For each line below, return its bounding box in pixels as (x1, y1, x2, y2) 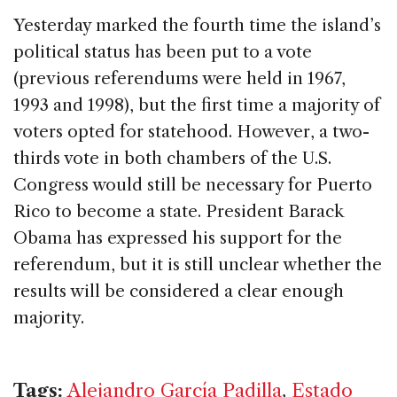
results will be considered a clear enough (13, 280, 344, 301)
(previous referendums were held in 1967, (13, 67, 346, 89)
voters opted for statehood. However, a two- (13, 121, 370, 142)
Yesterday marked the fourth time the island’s (13, 14, 381, 35)
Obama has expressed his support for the (13, 227, 342, 248)
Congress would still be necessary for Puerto (13, 174, 372, 195)
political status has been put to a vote (13, 41, 312, 62)
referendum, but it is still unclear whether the (13, 253, 382, 275)
